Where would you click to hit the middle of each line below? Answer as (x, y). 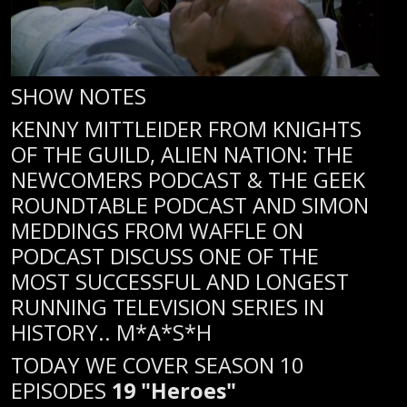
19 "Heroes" (174, 390)
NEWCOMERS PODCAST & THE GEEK (188, 179)
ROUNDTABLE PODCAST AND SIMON (190, 205)
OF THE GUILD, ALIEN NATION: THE (182, 154)
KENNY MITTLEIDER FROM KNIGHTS (186, 129)
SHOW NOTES (79, 96)
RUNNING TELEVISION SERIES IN (168, 307)
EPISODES (61, 390)
